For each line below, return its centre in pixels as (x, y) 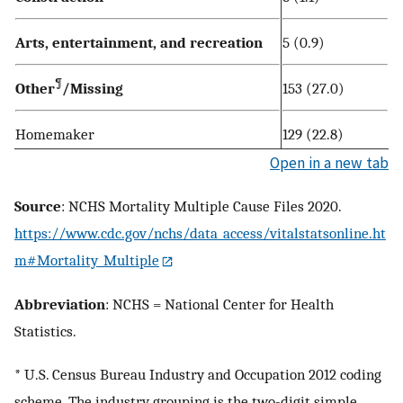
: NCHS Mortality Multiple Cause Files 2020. (201, 206)
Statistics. (45, 331)
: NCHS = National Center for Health (219, 304)
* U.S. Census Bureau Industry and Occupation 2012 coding (198, 374)
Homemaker (55, 134)
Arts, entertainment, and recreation (139, 43)
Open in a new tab (329, 163)
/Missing (93, 89)
